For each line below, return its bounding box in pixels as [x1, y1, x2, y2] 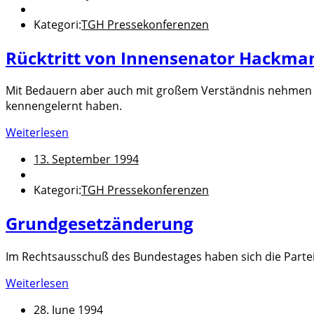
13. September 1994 [34, 151, 139, 168]
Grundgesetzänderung [6, 212, 193, 235]
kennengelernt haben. [6, 98, 122, 114]
